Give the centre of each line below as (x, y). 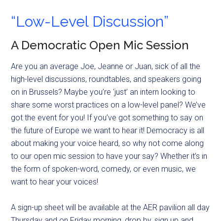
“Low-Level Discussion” (90, 22)
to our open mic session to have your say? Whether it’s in (109, 156)
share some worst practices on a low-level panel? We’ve (109, 105)
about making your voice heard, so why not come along (108, 144)
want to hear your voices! (55, 182)
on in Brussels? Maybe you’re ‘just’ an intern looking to (103, 92)
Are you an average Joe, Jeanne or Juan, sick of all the (106, 67)
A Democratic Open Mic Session (100, 45)
